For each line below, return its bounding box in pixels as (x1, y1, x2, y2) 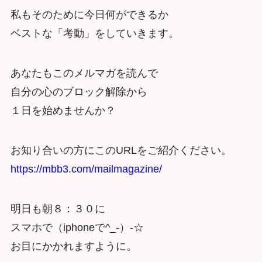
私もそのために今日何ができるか (10, 9, 168, 21)
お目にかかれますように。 (10, 240, 137, 252)
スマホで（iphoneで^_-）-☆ (10, 221, 144, 233)
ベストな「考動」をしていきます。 (10, 27, 179, 40)
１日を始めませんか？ (10, 104, 116, 116)
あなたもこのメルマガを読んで (10, 67, 158, 79)
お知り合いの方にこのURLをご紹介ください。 (10, 144, 232, 156)
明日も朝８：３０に (10, 202, 105, 215)
